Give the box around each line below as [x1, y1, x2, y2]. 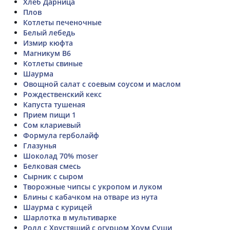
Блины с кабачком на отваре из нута [23, 191, 158, 202]
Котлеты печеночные [23, 17, 102, 27]
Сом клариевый [23, 120, 81, 130]
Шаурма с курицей [23, 202, 92, 212]
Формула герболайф [23, 130, 99, 140]
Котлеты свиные [23, 58, 83, 68]
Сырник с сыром [23, 171, 83, 181]
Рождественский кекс [23, 89, 102, 99]
